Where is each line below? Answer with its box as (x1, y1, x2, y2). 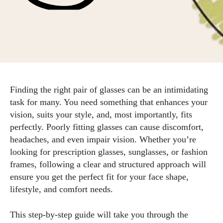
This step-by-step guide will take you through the (10, 210, 188, 220)
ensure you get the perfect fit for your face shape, (10, 172, 189, 182)
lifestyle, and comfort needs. (10, 184, 113, 194)
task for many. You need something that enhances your (10, 97, 208, 107)
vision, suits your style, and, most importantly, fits (10, 110, 192, 119)
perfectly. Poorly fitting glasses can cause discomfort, (10, 122, 204, 132)
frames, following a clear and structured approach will (10, 159, 206, 169)
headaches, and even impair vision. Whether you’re (10, 134, 196, 144)
